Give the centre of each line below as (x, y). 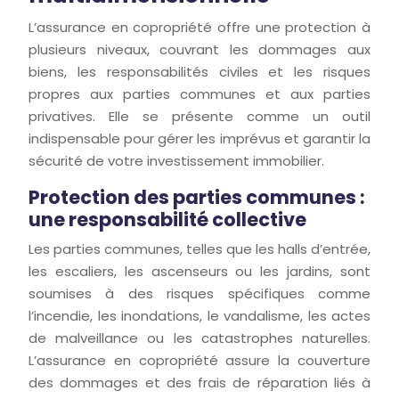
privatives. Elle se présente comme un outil (199, 116)
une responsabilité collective (167, 220)
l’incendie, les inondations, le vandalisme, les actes (199, 316)
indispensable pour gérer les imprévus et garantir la (199, 138)
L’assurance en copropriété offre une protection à (199, 27)
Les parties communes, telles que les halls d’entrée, (199, 249)
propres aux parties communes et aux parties (199, 94)
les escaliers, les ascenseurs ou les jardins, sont (199, 271)
